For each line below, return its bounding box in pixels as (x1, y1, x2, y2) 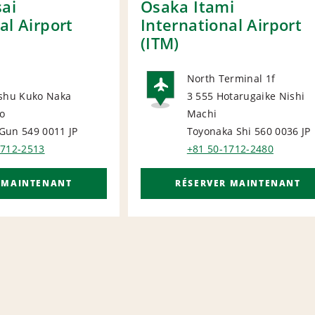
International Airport (140, 14, 302, 36)
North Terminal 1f (186, 72, 276, 86)
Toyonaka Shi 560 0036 (186, 124, 299, 139)
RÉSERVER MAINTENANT (175, 177, 301, 190)
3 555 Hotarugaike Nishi (186, 89, 305, 103)
